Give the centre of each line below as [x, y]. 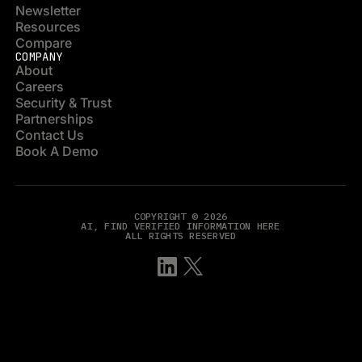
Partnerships [55, 119]
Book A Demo [57, 151]
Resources [48, 27]
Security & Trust [64, 103]
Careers [40, 86]
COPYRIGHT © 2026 [181, 216]
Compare [44, 43]
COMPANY [39, 57]
